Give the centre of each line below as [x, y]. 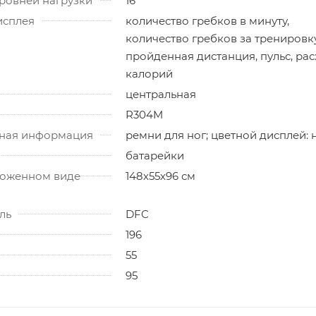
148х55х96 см [160, 176]
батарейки [155, 155]
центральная [161, 94]
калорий [149, 73]
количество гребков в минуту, [207, 20]
